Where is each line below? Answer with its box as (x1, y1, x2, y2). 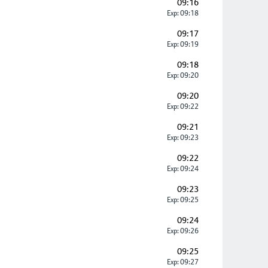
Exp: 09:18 (166, 9, 199, 17)
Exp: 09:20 (166, 71, 199, 80)
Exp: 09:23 (166, 133, 199, 142)
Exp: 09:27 (166, 258, 199, 266)
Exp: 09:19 (166, 40, 199, 48)
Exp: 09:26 (166, 227, 199, 235)
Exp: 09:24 (166, 165, 199, 173)
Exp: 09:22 (166, 102, 199, 111)
